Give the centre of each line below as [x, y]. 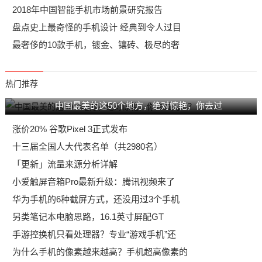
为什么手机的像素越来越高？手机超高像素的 [100, 252]
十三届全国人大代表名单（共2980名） [87, 146]
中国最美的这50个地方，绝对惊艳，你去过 [138, 106]
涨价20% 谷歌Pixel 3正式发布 [70, 129]
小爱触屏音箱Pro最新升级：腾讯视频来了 [93, 182]
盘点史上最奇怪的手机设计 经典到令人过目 [96, 27]
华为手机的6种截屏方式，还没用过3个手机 [96, 199]
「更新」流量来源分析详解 [65, 164]
